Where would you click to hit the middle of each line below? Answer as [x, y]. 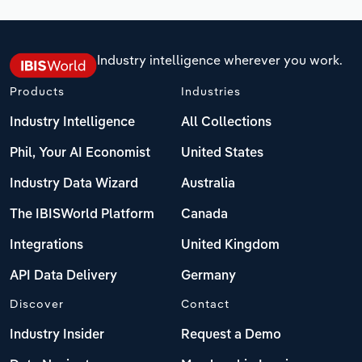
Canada [204, 215]
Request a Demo [231, 335]
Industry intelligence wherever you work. [220, 59]
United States [222, 153]
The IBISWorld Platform [82, 215]
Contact [205, 303]
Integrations [46, 245]
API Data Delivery [63, 276]
